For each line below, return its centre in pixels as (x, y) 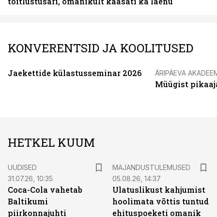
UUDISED (22, 167)
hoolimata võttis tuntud (161, 201)
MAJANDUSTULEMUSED (151, 167)
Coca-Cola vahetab (45, 190)
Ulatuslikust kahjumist (159, 190)
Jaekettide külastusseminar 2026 (75, 73)
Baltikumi (28, 201)
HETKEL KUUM (51, 142)
